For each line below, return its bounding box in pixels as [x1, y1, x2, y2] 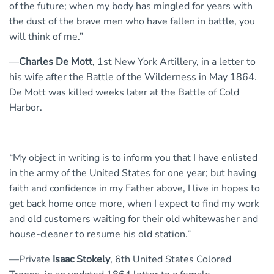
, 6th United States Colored [110, 253, 231, 267]
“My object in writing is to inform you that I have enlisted [9, 151, 257, 165]
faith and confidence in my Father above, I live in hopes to [9, 182, 260, 196]
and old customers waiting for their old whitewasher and [9, 212, 258, 226]
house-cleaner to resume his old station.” [9, 228, 191, 242]
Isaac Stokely [53, 253, 110, 267]
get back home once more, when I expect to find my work [9, 197, 259, 211]
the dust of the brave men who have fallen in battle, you [9, 15, 255, 29]
